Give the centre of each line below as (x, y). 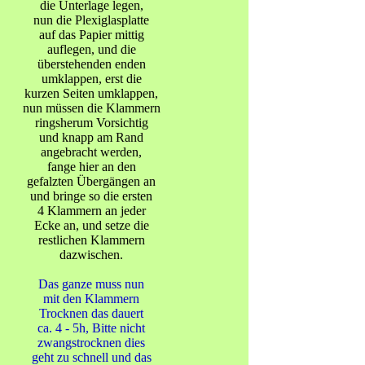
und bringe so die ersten (91, 196)
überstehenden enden (91, 64)
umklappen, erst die (91, 79)
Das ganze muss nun (91, 284)
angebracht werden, (91, 152)
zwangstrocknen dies (91, 343)
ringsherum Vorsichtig (91, 123)
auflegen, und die (91, 49)
